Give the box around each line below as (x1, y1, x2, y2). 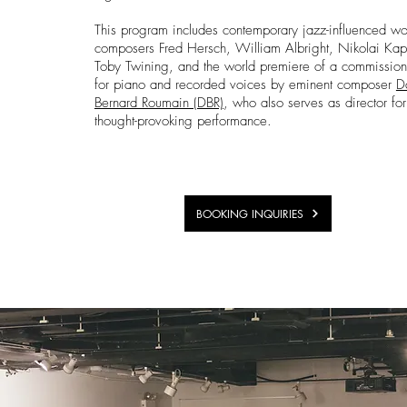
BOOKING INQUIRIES (195, 205, 303, 222)
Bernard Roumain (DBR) (94, 94, 223, 113)
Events (187, 253, 264, 287)
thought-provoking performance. (94, 112, 272, 131)
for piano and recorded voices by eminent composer (94, 75, 396, 94)
